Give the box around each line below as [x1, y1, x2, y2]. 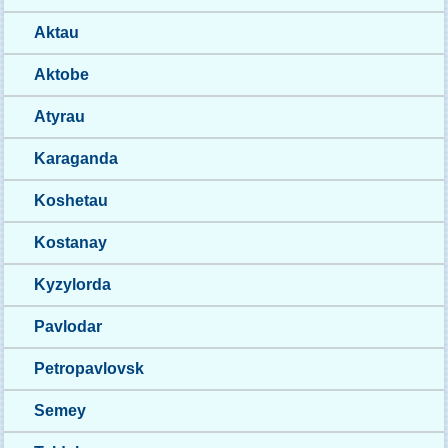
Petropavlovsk [34, 360, 144, 377]
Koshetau [34, 192, 108, 209]
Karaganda [34, 150, 118, 167]
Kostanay [34, 234, 107, 251]
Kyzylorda [34, 276, 111, 293]
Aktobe [34, 66, 89, 83]
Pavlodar [34, 318, 102, 335]
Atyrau [34, 108, 85, 125]
